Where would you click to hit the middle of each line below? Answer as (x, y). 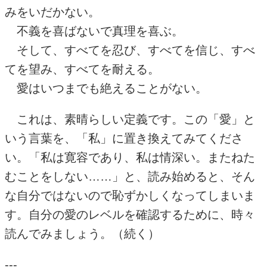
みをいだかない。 (52, 12)
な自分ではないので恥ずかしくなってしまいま (130, 195)
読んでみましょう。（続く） (82, 234)
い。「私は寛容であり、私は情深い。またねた (130, 157)
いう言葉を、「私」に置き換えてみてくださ (124, 138)
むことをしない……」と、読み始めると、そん (130, 176)
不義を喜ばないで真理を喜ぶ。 (94, 31)
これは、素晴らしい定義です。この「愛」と (130, 119)
